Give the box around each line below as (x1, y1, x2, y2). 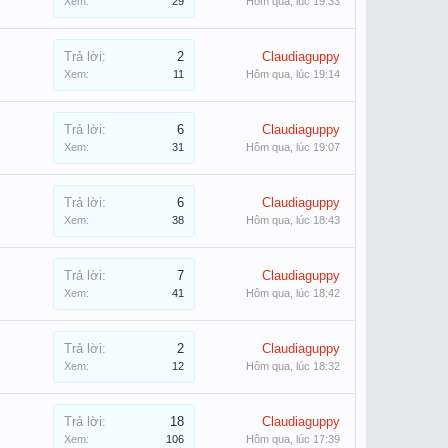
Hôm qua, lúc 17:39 (246, 433, 340, 445)
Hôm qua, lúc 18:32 (246, 360, 340, 372)
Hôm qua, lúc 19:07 (246, 141, 340, 153)
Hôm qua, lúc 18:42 (246, 287, 340, 299)
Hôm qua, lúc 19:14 (246, 68, 340, 80)
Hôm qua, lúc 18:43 (246, 214, 340, 226)
